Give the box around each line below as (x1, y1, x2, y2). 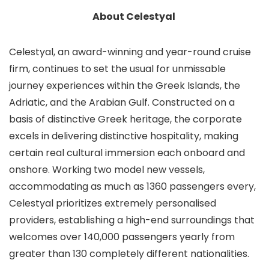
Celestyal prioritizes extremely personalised (9, 196, 216, 210)
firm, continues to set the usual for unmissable (9, 62, 226, 76)
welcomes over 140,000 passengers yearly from (9, 230, 235, 244)
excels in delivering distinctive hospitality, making (9, 129, 238, 143)
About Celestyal (92, 10, 177, 23)
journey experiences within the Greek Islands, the (9, 79, 240, 92)
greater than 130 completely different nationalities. (9, 247, 249, 261)
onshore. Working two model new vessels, (9, 163, 205, 177)
